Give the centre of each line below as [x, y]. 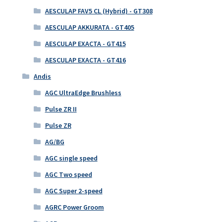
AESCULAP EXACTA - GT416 [85, 60]
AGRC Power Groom [74, 207]
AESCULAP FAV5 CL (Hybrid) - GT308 [99, 11]
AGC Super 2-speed [74, 191]
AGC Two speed [68, 175]
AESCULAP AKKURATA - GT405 [89, 28]
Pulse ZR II [61, 109]
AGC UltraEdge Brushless [83, 93]
